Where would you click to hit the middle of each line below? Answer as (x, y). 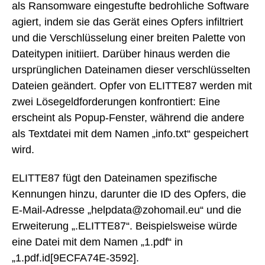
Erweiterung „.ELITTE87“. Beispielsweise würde (125, 226)
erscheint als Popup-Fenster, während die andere (128, 117)
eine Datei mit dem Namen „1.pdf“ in (97, 242)
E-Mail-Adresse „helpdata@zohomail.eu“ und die (127, 210)
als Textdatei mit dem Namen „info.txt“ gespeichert (130, 133)
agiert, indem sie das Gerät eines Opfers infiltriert (127, 22)
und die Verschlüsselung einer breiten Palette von (129, 38)
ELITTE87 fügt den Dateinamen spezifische (114, 178)
